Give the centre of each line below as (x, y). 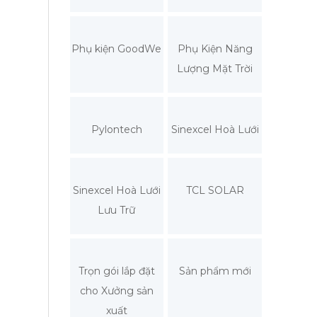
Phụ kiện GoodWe (117, 48)
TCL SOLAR (215, 190)
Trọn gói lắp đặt (116, 271)
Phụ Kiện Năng (215, 48)
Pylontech (116, 129)
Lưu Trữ (117, 210)
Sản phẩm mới (215, 271)
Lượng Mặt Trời (215, 68)
